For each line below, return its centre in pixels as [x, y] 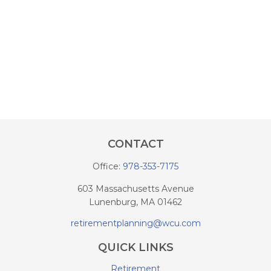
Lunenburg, [113, 202]
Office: [108, 166]
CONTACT [135, 144]
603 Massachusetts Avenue [135, 189]
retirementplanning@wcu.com [135, 223]
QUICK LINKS [135, 247]
